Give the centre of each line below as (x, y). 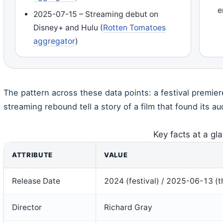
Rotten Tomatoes (135, 27)
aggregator (55, 41)
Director (27, 207)
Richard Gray (128, 207)
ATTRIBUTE (32, 155)
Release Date (36, 181)
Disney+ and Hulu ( (68, 27)
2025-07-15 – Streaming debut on (96, 14)
